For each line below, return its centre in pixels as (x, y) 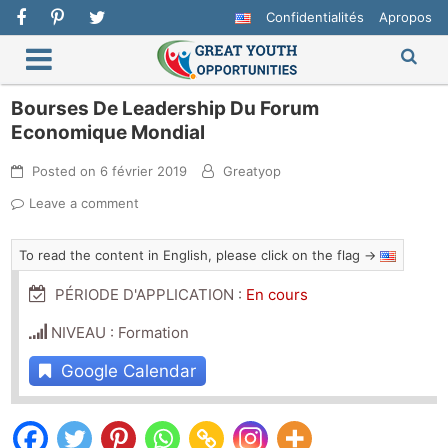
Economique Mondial (108, 133)
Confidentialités (314, 17)
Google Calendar (124, 371)
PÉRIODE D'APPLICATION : (147, 295)
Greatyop (252, 171)
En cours (277, 295)
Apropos (405, 17)
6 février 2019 (144, 171)
